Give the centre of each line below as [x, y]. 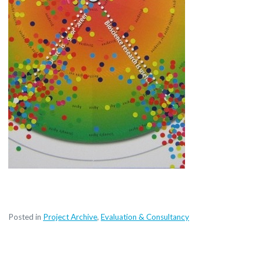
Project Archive [70, 217]
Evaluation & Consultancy [145, 217]
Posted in [26, 217]
